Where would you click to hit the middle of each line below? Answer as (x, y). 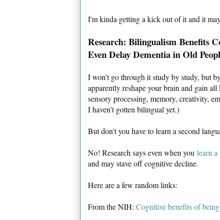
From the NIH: (112, 206)
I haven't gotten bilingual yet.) (134, 109)
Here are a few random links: (133, 185)
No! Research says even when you (142, 152)
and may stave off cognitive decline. (143, 163)
